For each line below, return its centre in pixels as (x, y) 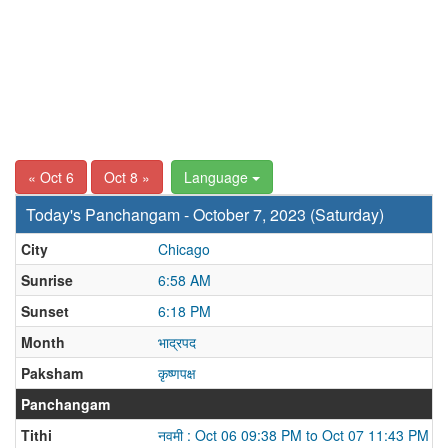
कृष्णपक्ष (177, 373)
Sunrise (47, 280)
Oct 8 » (127, 177)
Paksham (52, 373)
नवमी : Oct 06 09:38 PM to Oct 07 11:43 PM (293, 435)
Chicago (184, 249)
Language (218, 177)
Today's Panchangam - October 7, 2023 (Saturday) (205, 214)
